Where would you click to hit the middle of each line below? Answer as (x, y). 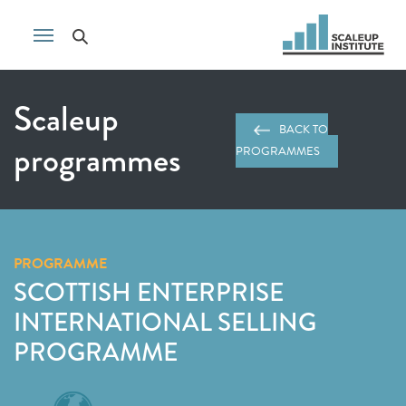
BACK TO (304, 130)
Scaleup (66, 119)
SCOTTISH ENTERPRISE (149, 292)
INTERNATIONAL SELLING (165, 322)
